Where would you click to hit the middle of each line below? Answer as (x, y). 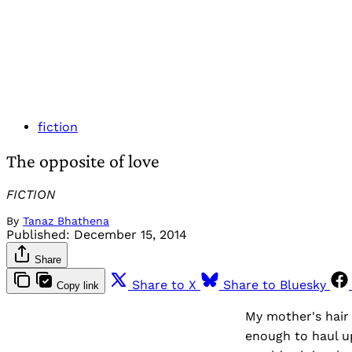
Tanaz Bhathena (66, 220)
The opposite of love (83, 160)
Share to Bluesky (275, 284)
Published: (38, 234)
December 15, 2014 (130, 234)
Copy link (78, 285)
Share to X (164, 284)
